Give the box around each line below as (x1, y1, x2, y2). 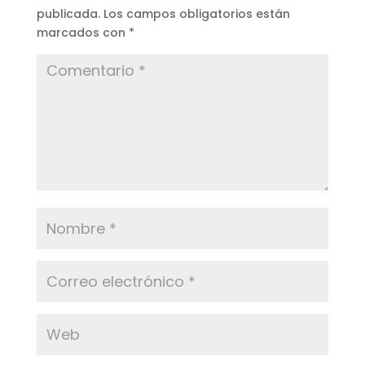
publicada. (36, 5, 100, 22)
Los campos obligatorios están (103, 5, 290, 22)
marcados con (36, 24, 129, 41)
